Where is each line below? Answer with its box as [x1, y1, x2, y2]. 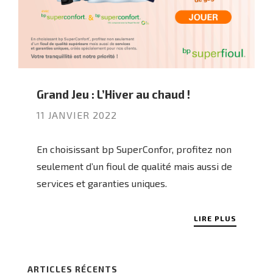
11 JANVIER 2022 [37, 109, 117, 121]
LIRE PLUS [194, 214, 236, 222]
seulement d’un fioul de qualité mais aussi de [37, 160, 232, 172]
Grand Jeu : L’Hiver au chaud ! [37, 87, 190, 101]
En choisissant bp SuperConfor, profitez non [37, 143, 232, 155]
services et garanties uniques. [37, 177, 167, 189]
